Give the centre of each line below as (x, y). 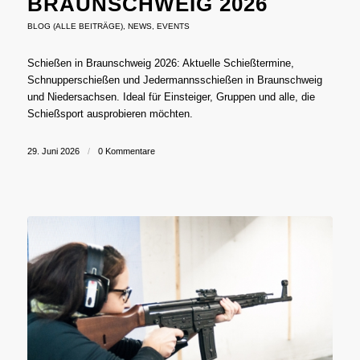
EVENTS (173, 27)
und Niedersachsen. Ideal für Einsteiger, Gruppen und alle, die (171, 97)
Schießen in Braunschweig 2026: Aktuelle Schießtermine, (160, 63)
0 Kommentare (126, 151)
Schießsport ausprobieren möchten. (110, 114)
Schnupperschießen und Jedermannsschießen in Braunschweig (174, 80)
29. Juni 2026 (53, 151)
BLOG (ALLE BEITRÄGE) (75, 27)
